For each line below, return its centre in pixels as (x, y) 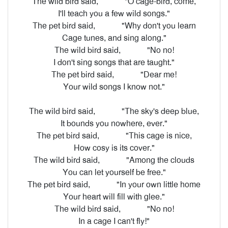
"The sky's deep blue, (160, 111)
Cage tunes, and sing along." (114, 38)
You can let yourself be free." (114, 172)
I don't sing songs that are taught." (114, 62)
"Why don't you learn (159, 26)
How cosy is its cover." (114, 148)
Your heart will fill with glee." (114, 197)
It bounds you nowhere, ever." (114, 123)
